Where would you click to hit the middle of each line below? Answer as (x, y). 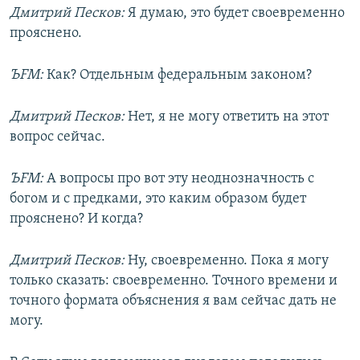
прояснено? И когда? (76, 219)
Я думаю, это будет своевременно (235, 14)
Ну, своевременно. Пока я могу (227, 261)
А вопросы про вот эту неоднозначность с (179, 179)
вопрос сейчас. (57, 137)
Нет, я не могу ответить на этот (227, 117)
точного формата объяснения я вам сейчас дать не (173, 301)
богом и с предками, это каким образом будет (158, 199)
